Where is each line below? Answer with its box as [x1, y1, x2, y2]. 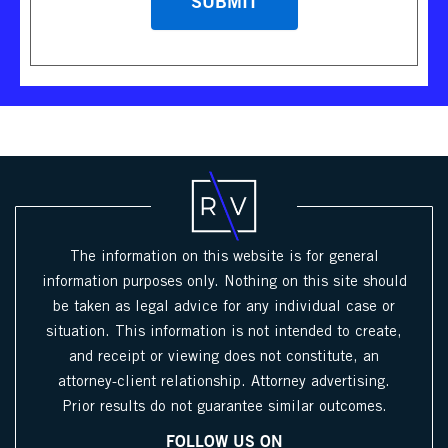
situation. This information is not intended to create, [46, 324, 402, 339]
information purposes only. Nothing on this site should [41, 274, 407, 289]
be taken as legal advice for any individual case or [53, 299, 395, 314]
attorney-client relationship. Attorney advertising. [58, 374, 390, 389]
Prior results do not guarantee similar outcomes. [61, 399, 387, 414]
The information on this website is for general [69, 249, 379, 264]
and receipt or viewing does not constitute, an [69, 349, 379, 364]
